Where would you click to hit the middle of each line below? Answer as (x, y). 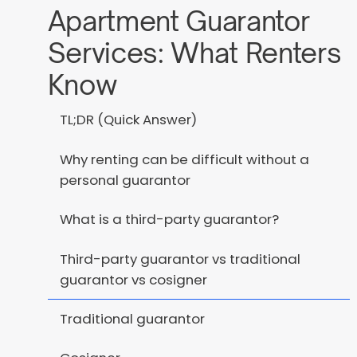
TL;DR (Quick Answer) (128, 120)
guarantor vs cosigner (133, 279)
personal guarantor (125, 180)
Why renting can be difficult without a (184, 159)
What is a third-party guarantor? (169, 220)
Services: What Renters (194, 53)
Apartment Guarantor (178, 21)
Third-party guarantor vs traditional (180, 259)
